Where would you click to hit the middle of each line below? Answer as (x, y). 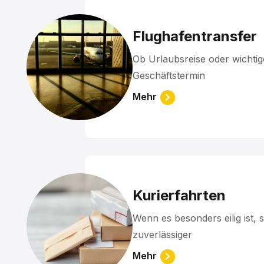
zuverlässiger (162, 234)
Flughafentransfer (195, 36)
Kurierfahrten (179, 195)
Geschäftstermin (169, 75)
